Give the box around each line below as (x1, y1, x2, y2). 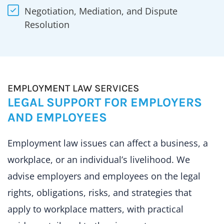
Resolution (24, 18, 69, 30)
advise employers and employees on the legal (7, 169, 200, 182)
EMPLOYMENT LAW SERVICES (7, 82, 139, 94)
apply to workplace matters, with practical (7, 202, 183, 215)
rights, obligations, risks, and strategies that (7, 186, 191, 198)
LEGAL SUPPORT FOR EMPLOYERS (7, 94, 202, 109)
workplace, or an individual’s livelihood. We (7, 153, 190, 165)
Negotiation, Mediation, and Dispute (24, 4, 177, 17)
